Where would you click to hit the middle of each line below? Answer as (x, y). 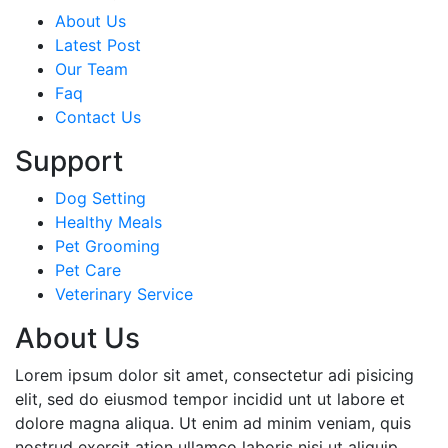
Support (69, 161)
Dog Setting (100, 198)
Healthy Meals (108, 222)
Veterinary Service (124, 294)
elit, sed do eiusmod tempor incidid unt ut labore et (210, 399)
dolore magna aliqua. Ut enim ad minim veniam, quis (213, 423)
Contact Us (98, 117)
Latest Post (98, 45)
